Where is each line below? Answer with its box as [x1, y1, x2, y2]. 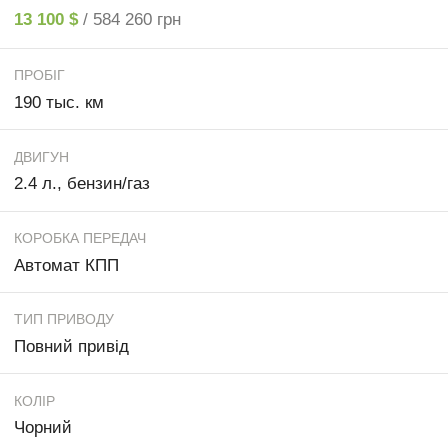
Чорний [14, 418, 72, 438]
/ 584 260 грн [83, 9, 181, 29]
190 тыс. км [14, 92, 104, 112]
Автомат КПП [14, 255, 119, 275]
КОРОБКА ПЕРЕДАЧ [14, 230, 146, 247]
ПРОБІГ [14, 67, 65, 84]
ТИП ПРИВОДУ [14, 311, 114, 328]
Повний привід [14, 337, 129, 357]
